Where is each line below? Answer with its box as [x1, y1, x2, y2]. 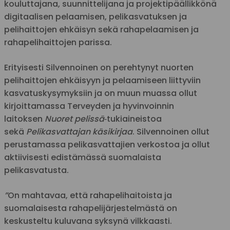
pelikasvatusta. [4, 164, 69, 176]
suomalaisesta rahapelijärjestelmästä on [4, 202, 177, 214]
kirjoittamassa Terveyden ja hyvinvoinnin [4, 100, 174, 112]
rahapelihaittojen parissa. [4, 36, 112, 48]
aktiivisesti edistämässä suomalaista [4, 151, 161, 163]
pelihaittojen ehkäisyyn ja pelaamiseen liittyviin [4, 74, 201, 86]
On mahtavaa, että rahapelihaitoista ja [8, 189, 172, 201]
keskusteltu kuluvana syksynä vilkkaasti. [4, 215, 172, 227]
